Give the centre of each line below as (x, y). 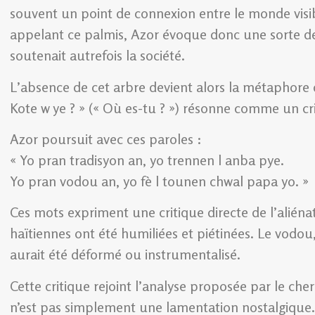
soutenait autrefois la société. (97, 56)
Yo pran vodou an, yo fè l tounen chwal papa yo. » (159, 181)
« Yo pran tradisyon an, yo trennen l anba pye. (147, 160)
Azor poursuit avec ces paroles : (106, 139)
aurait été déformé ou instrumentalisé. (125, 255)
